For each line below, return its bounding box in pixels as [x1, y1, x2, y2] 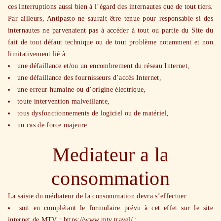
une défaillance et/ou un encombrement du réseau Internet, [17, 62, 190, 70]
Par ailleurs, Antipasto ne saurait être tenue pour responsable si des [8, 15, 213, 22]
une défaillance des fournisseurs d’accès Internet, [17, 74, 161, 81]
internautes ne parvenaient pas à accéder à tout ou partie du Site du [8, 27, 213, 34]
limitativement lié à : [8, 50, 70, 58]
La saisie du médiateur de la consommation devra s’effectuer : [8, 192, 191, 200]
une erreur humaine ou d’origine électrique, [17, 86, 146, 93]
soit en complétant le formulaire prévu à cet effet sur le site [19, 204, 213, 212]
